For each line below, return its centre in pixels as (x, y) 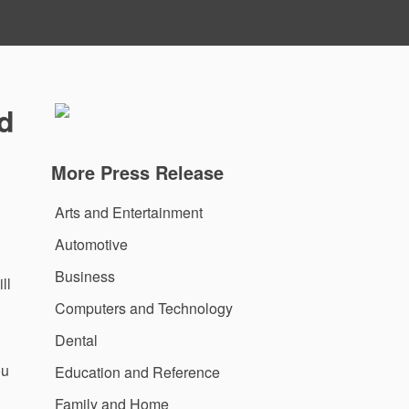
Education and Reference (137, 372)
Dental (76, 340)
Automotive (91, 244)
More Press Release (137, 172)
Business (85, 276)
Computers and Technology (144, 308)
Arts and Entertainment (129, 212)
